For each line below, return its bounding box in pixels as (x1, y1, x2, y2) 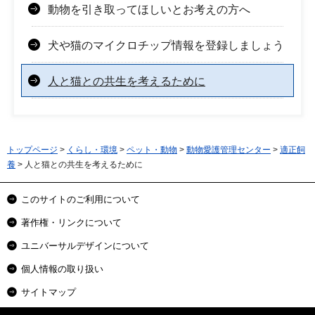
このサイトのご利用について (21, 193, 140, 205)
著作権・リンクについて (21, 217, 122, 228)
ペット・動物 (127, 144, 177, 155)
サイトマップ (21, 286, 76, 297)
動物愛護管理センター (186, 144, 271, 155)
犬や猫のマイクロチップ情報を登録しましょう (48, 39, 284, 51)
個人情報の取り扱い (21, 263, 103, 274)
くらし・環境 (67, 144, 117, 155)
